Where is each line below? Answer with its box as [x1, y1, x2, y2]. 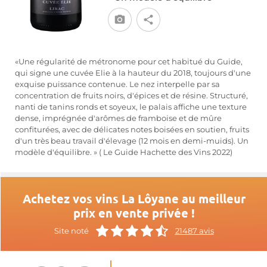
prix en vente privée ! [73, 205, 195, 221]
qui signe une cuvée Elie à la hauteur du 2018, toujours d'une [15, 69, 251, 77]
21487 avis [175, 226, 214, 235]
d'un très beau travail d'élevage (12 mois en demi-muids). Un [15, 136, 249, 145]
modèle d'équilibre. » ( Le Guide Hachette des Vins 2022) [15, 148, 232, 157]
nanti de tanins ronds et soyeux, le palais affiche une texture [15, 103, 247, 111]
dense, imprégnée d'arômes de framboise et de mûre [15, 114, 222, 123]
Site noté [54, 226, 89, 235]
